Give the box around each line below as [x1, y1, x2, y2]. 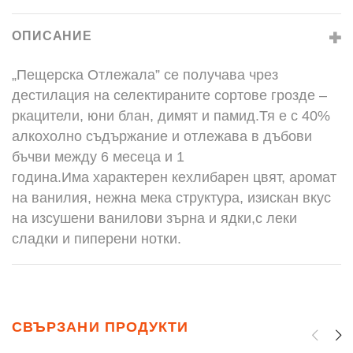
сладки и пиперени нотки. [12, 231, 181, 247]
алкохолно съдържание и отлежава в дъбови [12, 128, 312, 144]
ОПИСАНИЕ [12, 29, 93, 43]
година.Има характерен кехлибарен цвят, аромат [12, 169, 336, 185]
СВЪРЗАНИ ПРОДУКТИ [12, 319, 189, 335]
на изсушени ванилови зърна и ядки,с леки [12, 210, 297, 226]
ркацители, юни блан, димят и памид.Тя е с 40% [12, 108, 330, 124]
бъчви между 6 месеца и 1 [12, 149, 184, 165]
